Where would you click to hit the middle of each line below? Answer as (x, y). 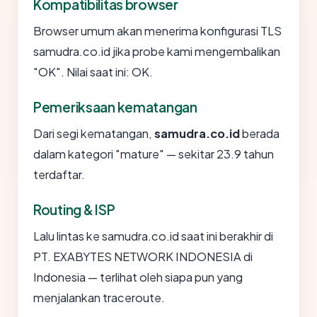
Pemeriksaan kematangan (115, 107)
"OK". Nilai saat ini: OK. (93, 72)
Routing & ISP (74, 210)
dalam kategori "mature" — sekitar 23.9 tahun (154, 154)
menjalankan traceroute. (99, 298)
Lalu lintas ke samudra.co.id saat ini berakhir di (153, 236)
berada (260, 134)
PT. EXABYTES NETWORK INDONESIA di (143, 257)
